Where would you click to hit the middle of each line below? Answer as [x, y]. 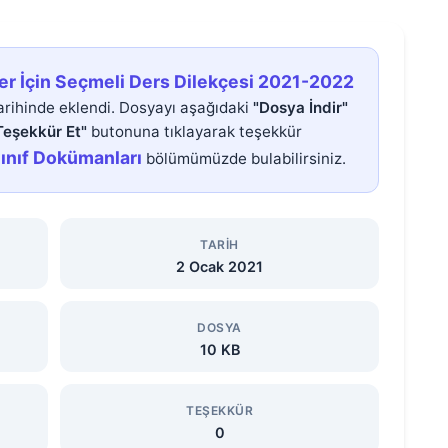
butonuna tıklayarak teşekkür [194, 131]
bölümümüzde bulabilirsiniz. [244, 158]
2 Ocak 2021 [219, 266]
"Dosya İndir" [300, 107]
